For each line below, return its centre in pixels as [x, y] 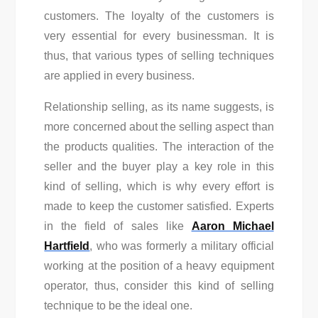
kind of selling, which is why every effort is [159, 186]
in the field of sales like [118, 226]
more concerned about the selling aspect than [159, 127]
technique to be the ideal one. [119, 306]
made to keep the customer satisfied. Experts [159, 206]
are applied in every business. [120, 76]
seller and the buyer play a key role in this [159, 166]
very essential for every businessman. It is [159, 36]
